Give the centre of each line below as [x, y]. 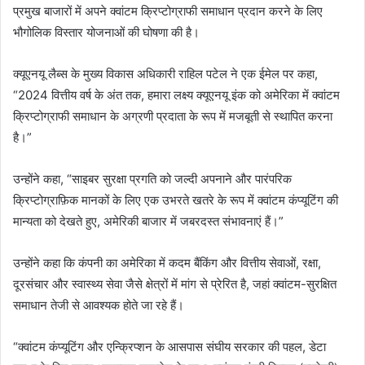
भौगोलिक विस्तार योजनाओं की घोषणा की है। [106, 32]
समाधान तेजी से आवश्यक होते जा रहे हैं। [99, 305]
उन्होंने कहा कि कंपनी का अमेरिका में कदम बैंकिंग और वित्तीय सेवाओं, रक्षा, [167, 263]
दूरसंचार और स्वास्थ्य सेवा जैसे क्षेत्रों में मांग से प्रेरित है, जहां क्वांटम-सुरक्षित [175, 284]
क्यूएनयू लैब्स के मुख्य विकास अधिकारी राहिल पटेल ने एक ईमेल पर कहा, [165, 74]
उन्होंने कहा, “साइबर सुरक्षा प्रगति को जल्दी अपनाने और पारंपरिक [152, 179]
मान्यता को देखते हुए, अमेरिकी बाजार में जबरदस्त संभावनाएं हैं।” [148, 221]
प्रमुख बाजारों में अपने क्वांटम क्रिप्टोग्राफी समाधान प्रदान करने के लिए [168, 11]
